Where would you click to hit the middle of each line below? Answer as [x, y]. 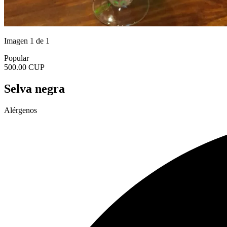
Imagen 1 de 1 [27, 41]
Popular [16, 58]
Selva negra [34, 88]
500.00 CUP [24, 67]
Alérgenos [21, 110]
